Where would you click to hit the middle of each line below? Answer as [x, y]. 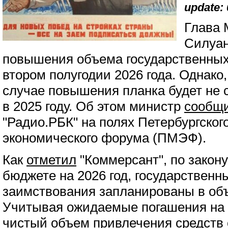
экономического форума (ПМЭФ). [104, 138]
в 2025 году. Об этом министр [93, 106]
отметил [51, 160]
